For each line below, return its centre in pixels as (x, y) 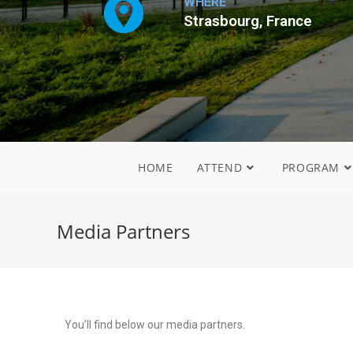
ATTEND (219, 167)
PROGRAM (310, 167)
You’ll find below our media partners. (155, 325)
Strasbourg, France (248, 21)
